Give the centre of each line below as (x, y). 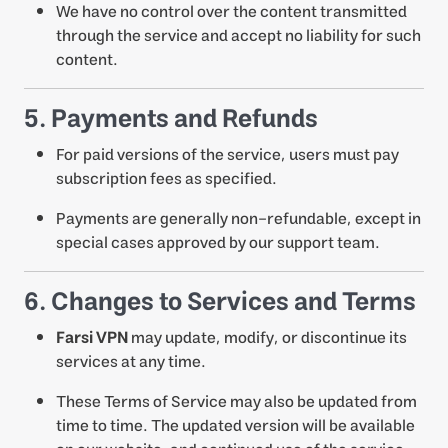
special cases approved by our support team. (218, 243)
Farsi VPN (92, 338)
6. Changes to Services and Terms (220, 302)
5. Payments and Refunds (171, 119)
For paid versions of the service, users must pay (227, 155)
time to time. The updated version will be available (235, 426)
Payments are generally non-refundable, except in (238, 219)
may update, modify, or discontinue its (267, 338)
